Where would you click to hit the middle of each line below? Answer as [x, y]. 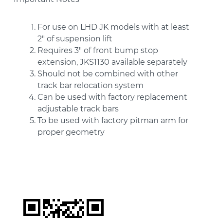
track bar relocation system [91, 86]
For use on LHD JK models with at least [113, 27]
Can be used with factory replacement [112, 97]
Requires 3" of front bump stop [98, 51]
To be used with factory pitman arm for [113, 121]
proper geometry [71, 132]
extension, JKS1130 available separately [112, 62]
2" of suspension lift [75, 39]
